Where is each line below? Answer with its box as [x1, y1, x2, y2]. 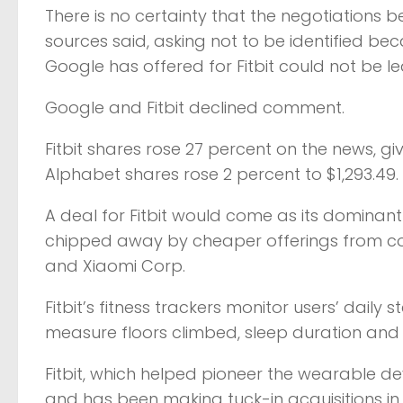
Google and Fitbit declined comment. [45, 95, 345, 119]
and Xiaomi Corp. [45, 254, 185, 277]
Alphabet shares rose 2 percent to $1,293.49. [45, 162, 399, 185]
